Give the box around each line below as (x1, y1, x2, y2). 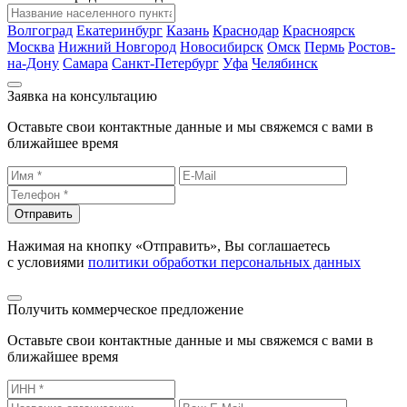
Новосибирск (180, 38, 263, 55)
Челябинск (252, 55, 318, 71)
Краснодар (213, 22, 279, 38)
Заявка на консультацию (7, 87, 157, 104)
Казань (166, 22, 209, 38)
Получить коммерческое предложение (7, 301, 243, 317)
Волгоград (7, 22, 73, 38)
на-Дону (7, 55, 59, 71)
